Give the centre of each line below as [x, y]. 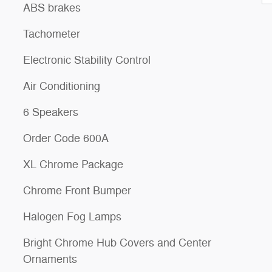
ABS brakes [52, 8]
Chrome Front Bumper [77, 191]
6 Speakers [51, 112]
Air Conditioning [62, 86]
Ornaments [50, 259]
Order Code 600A [66, 138]
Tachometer [52, 34]
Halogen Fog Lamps [72, 217]
